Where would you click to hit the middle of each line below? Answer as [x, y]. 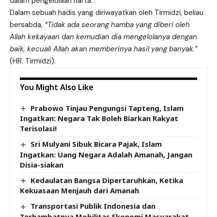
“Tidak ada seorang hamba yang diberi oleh [117, 24]
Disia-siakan [42, 164]
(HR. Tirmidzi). [34, 61]
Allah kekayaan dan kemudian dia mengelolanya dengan [103, 37]
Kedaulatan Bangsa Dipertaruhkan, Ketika [107, 180]
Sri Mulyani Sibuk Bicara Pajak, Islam [96, 144]
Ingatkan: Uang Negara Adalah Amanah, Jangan [106, 154]
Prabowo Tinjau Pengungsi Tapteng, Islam [107, 108]
